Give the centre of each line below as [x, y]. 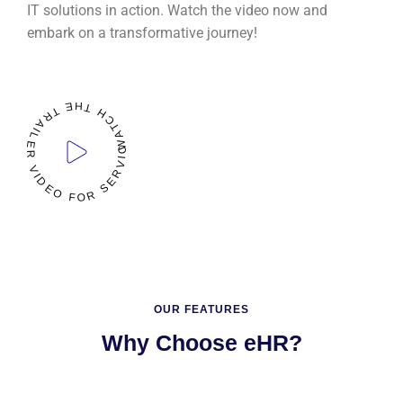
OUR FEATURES [201, 309]
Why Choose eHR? [201, 343]
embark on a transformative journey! [142, 33]
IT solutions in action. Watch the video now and [177, 10]
